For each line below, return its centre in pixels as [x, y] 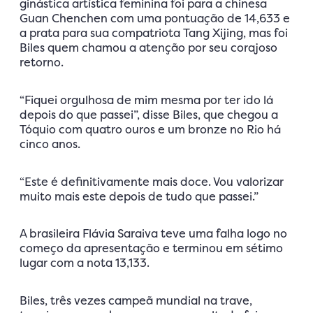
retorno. [42, 63]
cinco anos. [50, 144]
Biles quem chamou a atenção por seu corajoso [148, 48]
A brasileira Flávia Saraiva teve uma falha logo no [153, 234]
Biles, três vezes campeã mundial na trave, [136, 300]
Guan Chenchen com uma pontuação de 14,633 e [155, 19]
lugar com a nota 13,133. [85, 263]
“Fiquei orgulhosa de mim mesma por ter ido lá [146, 100]
